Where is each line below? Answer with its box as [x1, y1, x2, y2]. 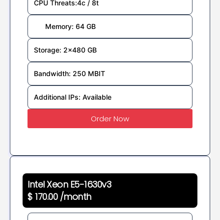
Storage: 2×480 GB [34, 45, 97, 54]
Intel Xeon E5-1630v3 [27, 178, 111, 191]
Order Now [91, 113, 129, 124]
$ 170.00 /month [27, 190, 91, 203]
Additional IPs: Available [34, 92, 111, 101]
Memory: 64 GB [45, 22, 96, 30]
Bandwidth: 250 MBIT [34, 69, 105, 78]
